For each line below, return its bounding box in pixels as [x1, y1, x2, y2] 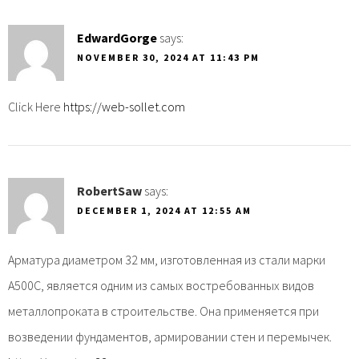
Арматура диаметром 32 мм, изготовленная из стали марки [8, 251, 325, 268]
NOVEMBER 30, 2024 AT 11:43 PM [77, 50, 260, 63]
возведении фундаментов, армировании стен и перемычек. [8, 328, 332, 345]
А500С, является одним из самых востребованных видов [8, 276, 314, 293]
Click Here [8, 98, 63, 115]
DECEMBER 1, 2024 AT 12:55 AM [77, 204, 252, 216]
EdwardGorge [77, 29, 157, 46]
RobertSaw [77, 182, 142, 199]
